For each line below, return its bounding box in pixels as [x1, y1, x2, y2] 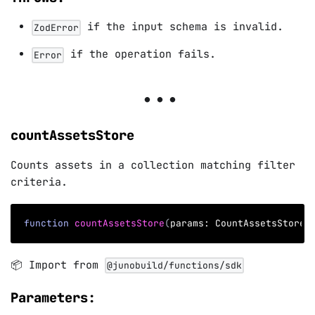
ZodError [34, 21, 79, 34]
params [170, 217, 204, 229]
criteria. [11, 175, 67, 190]
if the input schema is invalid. [81, 20, 283, 34]
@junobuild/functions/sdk [107, 259, 242, 271]
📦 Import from [11, 257, 105, 272]
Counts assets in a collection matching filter [11, 158, 295, 173]
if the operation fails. [64, 47, 216, 62]
